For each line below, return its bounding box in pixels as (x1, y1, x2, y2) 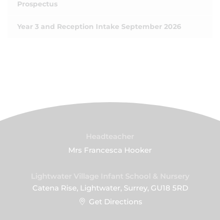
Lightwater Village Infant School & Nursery (30, 171, 190, 181)
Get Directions (89, 197, 143, 206)
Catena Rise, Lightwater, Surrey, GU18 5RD (32, 183, 188, 192)
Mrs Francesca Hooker (68, 145, 152, 155)
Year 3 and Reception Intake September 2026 (17, 22, 181, 31)
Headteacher (86, 132, 134, 141)
